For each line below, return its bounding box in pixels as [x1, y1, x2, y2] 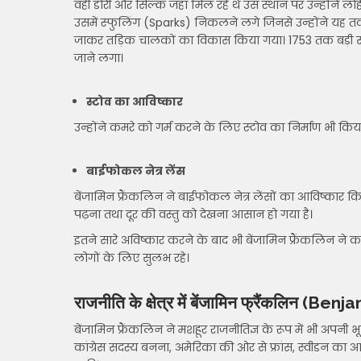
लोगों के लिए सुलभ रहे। [74, 250, 189, 266]
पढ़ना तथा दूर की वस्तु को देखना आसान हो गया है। [74, 206, 313, 222]
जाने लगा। [74, 50, 123, 66]
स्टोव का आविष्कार [86, 93, 183, 110]
